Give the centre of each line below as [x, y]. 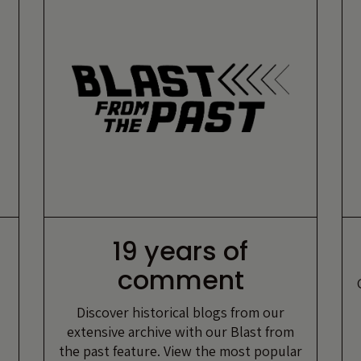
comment [180, 280]
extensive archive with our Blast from [180, 331]
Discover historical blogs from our [180, 312]
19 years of [180, 251]
